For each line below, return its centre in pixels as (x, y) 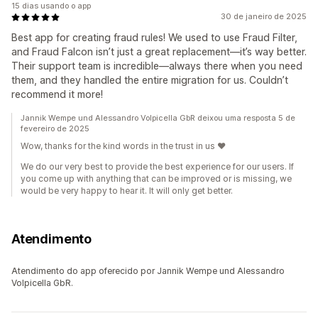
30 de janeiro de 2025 (264, 17)
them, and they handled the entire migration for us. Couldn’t (150, 80)
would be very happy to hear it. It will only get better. (127, 191)
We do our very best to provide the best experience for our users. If (157, 167)
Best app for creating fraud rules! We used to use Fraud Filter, (154, 38)
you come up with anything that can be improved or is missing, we (156, 179)
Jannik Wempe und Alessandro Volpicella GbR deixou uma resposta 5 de (158, 118)
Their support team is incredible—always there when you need (157, 66)
